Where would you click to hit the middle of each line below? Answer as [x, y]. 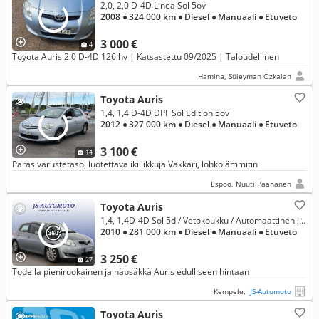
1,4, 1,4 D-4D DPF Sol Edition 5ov [165, 113]
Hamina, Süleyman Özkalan [245, 76]
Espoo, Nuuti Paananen [251, 184]
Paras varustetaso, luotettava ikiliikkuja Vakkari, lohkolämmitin [135, 164]
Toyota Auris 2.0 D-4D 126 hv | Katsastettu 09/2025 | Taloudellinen [146, 57]
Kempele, [232, 291]
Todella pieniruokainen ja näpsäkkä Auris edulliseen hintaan [131, 272]
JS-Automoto [271, 291]
